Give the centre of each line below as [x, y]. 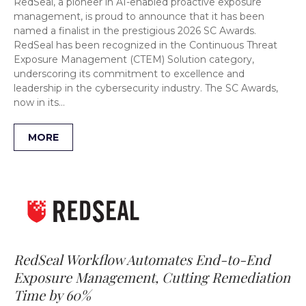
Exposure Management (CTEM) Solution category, [134, 60]
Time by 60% [52, 295]
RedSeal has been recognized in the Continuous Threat [145, 45]
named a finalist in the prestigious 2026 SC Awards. [135, 31]
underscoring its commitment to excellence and [129, 74]
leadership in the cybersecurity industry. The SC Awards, [146, 88]
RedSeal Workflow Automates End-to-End [142, 259]
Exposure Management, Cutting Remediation [152, 277]
